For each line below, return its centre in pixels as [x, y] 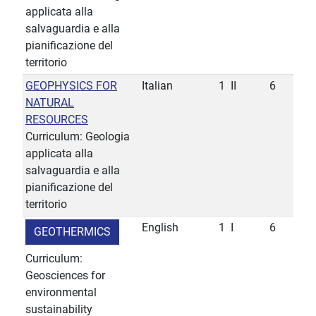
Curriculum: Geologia [78, 137]
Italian [157, 86]
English [160, 228]
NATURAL [50, 103]
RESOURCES [57, 120]
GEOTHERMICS [72, 232]
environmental [61, 293]
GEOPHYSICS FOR [71, 86]
